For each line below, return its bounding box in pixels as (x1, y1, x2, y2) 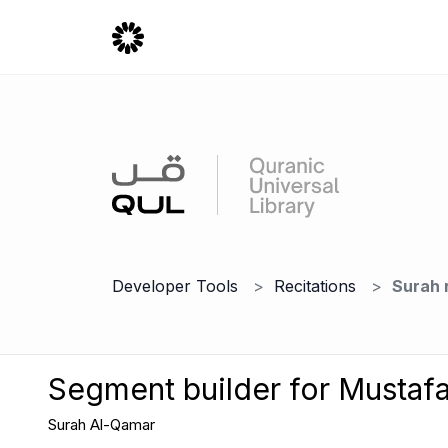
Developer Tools (112, 276, 238, 296)
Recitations (274, 276, 356, 296)
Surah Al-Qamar (48, 415, 155, 434)
